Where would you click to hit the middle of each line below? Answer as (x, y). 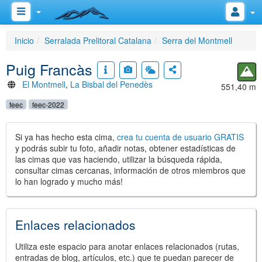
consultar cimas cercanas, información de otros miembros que (130, 170)
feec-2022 (48, 104)
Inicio (24, 40)
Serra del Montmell (197, 40)
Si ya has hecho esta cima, (66, 137)
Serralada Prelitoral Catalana (98, 40)
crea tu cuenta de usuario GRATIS (180, 137)
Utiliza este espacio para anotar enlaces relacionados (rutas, (127, 246)
